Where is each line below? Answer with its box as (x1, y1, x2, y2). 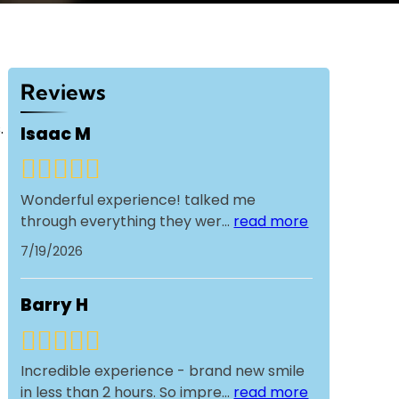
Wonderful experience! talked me (20, 189, 256, 210)
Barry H (20, 293, 89, 318)
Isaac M (20, 121, 92, 146)
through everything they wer (20, 210, 223, 232)
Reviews (20, 78, 106, 106)
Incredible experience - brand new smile (20, 361, 305, 382)
